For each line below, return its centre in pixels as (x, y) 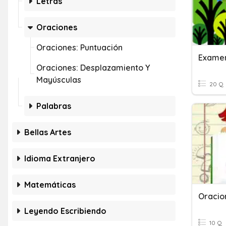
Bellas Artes (48, 132)
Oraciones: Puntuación (79, 47)
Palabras (54, 106)
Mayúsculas (59, 80)
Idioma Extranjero (60, 158)
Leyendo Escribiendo (65, 211)
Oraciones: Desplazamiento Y (93, 68)
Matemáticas (50, 185)
